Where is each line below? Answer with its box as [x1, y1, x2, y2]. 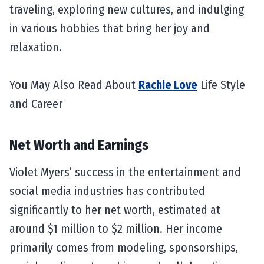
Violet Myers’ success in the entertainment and [9, 164, 241, 179]
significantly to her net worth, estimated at [9, 202, 220, 217]
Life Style [197, 77, 245, 92]
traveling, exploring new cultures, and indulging [9, 2, 244, 16]
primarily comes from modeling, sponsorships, [9, 240, 238, 255]
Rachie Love [138, 77, 197, 92]
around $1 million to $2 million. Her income [9, 221, 222, 236]
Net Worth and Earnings [9, 136, 148, 153]
